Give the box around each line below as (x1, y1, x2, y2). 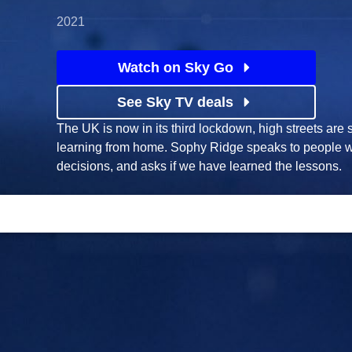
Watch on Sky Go (117, 60, 233, 75)
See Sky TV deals (117, 94, 233, 110)
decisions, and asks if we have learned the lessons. (57, 159, 342, 173)
